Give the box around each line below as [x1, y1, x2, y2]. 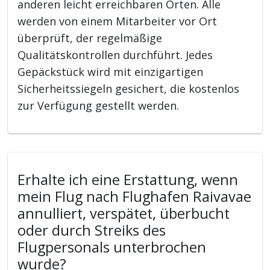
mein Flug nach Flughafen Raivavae [17, 186, 252, 206]
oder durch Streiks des [17, 220, 166, 240]
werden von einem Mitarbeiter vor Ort [17, 13, 218, 28]
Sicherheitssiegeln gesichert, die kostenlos [17, 81, 240, 96]
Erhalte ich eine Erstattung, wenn [17, 169, 239, 189]
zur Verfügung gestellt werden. [17, 98, 180, 113]
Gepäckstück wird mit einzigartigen [17, 64, 204, 79]
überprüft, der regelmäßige [17, 30, 163, 45]
